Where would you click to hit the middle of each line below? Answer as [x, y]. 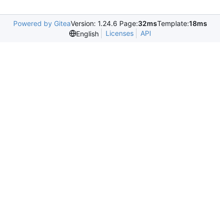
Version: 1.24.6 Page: [104, 23]
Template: [173, 23]
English [87, 33]
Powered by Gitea [42, 23]
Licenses [119, 33]
